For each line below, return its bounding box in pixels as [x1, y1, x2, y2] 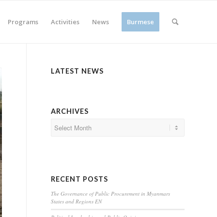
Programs [8, 17, 38, 26]
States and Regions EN [51, 198, 102, 205]
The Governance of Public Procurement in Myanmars [51, 190, 170, 197]
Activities [51, 17, 79, 26]
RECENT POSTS [51, 175, 108, 183]
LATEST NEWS [51, 67, 104, 75]
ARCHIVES [51, 107, 89, 115]
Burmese [127, 17, 154, 26]
